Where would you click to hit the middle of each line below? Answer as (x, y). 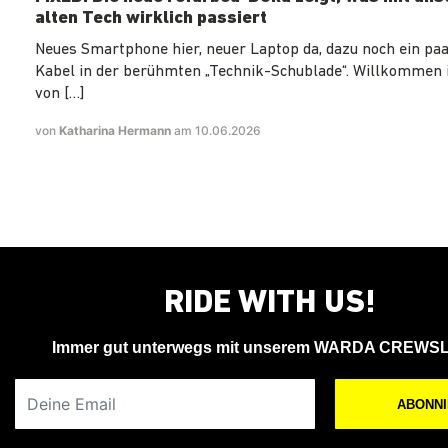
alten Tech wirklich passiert (151, 19)
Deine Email (51, 389)
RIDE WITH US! (270, 304)
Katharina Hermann (116, 131)
